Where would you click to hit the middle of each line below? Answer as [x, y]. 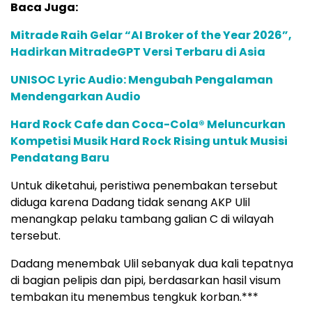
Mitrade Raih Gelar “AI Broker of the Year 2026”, [151, 35]
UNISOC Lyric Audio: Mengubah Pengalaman [142, 79]
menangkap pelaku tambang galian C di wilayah [142, 219]
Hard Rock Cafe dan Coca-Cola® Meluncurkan [148, 124]
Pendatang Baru [60, 157]
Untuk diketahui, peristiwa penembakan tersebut [144, 185]
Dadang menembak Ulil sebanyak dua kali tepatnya [152, 263]
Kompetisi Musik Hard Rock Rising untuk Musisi [149, 141]
